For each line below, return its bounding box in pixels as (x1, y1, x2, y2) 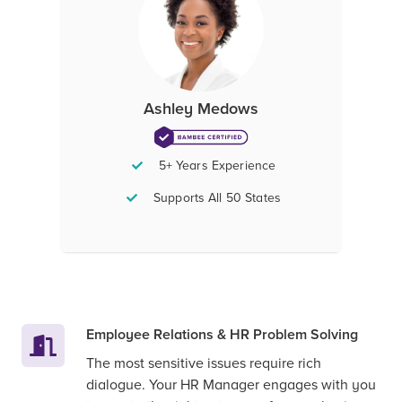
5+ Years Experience (158, 157, 276, 173)
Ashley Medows (144, 98, 258, 118)
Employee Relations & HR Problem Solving (86, 325, 358, 344)
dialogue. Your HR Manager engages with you (86, 375, 376, 394)
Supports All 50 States (153, 189, 282, 205)
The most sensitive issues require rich (86, 354, 321, 372)
